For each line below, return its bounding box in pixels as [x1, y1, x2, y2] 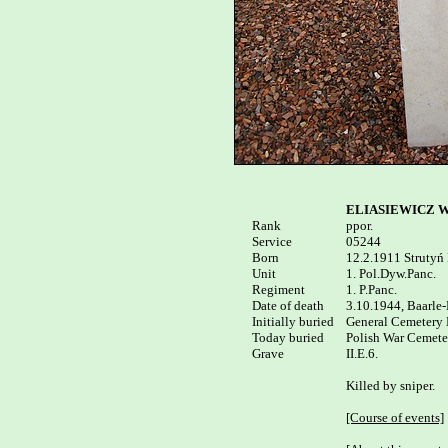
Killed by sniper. [346, 378, 435, 393]
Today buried [252, 330, 324, 345]
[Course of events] [346, 410, 444, 425]
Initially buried [252, 314, 334, 329]
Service [252, 234, 292, 249]
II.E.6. [346, 346, 378, 361]
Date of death [252, 298, 324, 313]
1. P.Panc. [346, 282, 397, 297]
